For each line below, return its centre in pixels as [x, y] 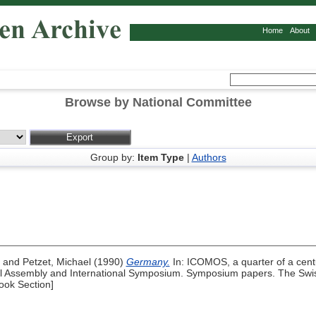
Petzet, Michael [56, 262]
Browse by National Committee [158, 103]
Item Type [160, 158]
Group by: [114, 158]
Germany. [148, 262]
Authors [209, 158]
